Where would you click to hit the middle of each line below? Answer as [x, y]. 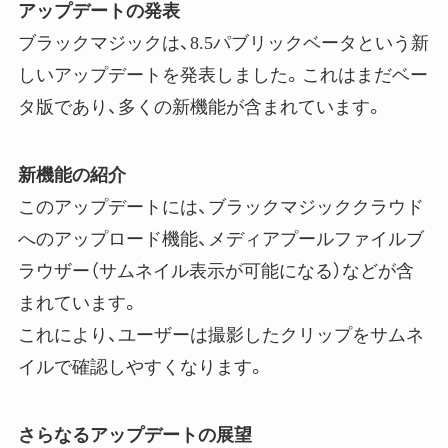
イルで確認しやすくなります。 [141, 366]
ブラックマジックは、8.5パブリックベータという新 [223, 43]
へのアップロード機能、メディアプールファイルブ [220, 238]
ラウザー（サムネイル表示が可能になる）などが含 [215, 270]
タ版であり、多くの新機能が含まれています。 [200, 107]
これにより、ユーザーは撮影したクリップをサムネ [220, 334]
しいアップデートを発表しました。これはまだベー [222, 75]
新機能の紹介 [71, 174]
